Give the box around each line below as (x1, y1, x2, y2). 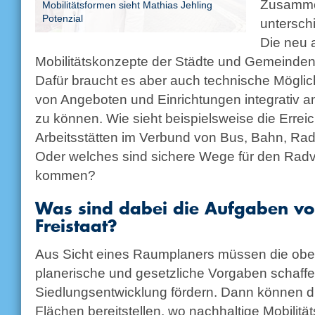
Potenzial (42, 13, 83, 24)
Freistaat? (35, 213, 117, 237)
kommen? (35, 167, 96, 183)
